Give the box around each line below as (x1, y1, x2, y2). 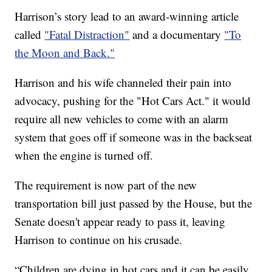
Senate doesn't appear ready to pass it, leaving (15, 213, 226, 229)
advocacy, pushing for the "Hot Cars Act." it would (15, 92, 251, 108)
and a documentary (129, 26, 225, 42)
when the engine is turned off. (15, 147, 154, 163)
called (15, 26, 45, 42)
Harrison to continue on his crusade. (15, 231, 183, 247)
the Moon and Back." (15, 44, 115, 60)
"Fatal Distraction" (44, 26, 130, 42)
